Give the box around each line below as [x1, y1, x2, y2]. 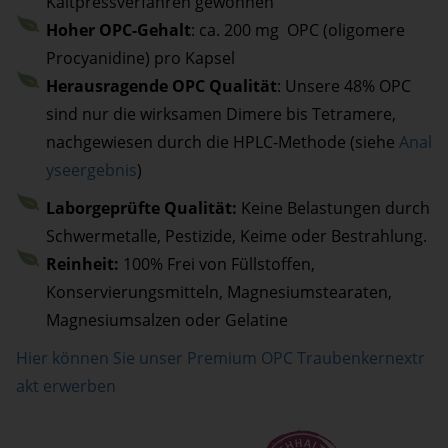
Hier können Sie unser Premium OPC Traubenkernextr [16, 347, 425, 370]
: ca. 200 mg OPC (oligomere [190, 19, 405, 42]
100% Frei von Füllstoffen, [118, 253, 315, 276]
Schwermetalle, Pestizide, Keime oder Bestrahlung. [45, 225, 427, 248]
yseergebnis [45, 159, 137, 182]
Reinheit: [45, 253, 119, 276]
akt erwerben [16, 375, 116, 398]
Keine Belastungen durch [236, 197, 430, 220]
